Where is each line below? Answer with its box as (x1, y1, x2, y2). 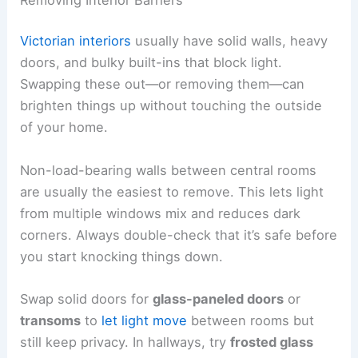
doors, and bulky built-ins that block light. (20, 54, 283, 71)
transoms (20, 312, 82, 328)
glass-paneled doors (153, 290, 284, 307)
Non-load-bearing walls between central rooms (20, 161, 317, 178)
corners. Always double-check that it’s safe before (20, 226, 338, 243)
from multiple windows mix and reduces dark (20, 205, 301, 221)
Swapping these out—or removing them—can (20, 76, 305, 93)
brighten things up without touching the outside (20, 97, 323, 114)
